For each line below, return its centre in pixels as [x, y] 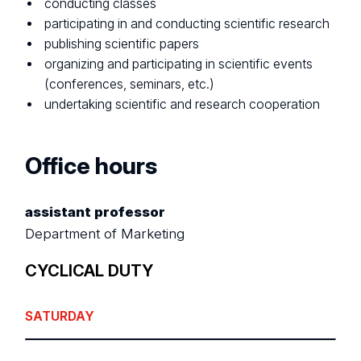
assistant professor [95, 212]
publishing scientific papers [122, 44]
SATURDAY [60, 317]
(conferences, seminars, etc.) [130, 85]
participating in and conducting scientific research [187, 24]
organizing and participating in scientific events [179, 64]
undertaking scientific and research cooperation [183, 105]
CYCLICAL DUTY [89, 271]
